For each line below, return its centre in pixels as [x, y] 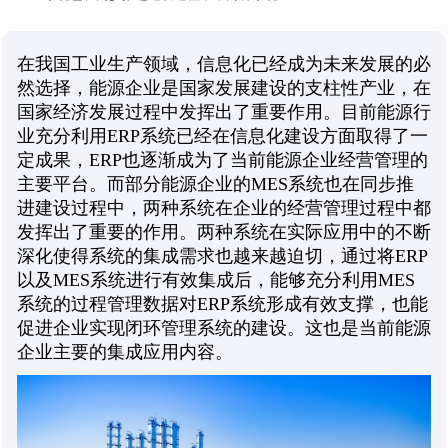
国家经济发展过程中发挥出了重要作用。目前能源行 [224, 111]
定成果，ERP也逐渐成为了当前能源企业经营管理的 [222, 159]
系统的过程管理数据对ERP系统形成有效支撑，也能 [222, 303]
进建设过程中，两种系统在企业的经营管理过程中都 [224, 207]
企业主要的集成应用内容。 [125, 351]
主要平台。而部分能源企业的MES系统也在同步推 [215, 183]
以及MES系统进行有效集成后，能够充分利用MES [216, 279]
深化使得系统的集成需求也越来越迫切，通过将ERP [222, 255]
